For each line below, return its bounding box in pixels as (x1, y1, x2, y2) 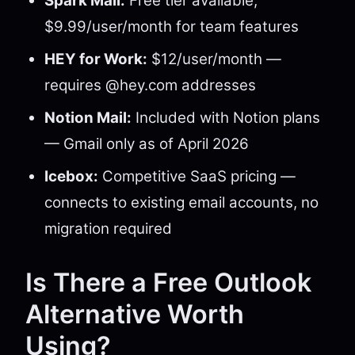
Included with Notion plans (132, 109, 320, 127)
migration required (44, 219, 172, 238)
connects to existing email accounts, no (44, 193, 319, 212)
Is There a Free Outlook (25, 267, 311, 298)
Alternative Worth (25, 299, 244, 330)
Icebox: (44, 167, 98, 185)
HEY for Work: (44, 50, 147, 68)
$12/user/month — (147, 50, 281, 68)
